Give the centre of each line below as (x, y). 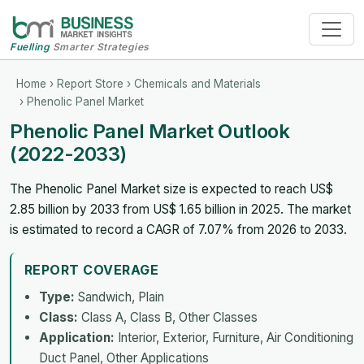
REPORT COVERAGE (92, 269)
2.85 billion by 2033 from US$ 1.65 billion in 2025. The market (180, 209)
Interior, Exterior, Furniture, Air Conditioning (234, 337)
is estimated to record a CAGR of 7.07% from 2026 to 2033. (178, 229)
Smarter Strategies (100, 46)
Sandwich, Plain (119, 297)
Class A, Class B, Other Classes (168, 317)
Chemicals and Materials (197, 83)
